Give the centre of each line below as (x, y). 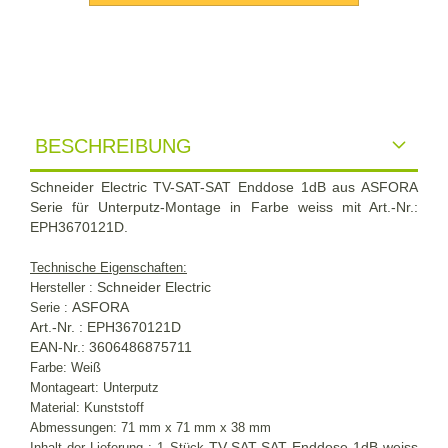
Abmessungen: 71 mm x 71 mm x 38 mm (150, 427)
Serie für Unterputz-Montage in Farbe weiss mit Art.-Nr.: (224, 206)
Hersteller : (63, 287)
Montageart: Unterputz (94, 387)
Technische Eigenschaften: (108, 267)
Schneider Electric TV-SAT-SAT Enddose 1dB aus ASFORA (224, 186)
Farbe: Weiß (65, 367)
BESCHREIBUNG (113, 145)
